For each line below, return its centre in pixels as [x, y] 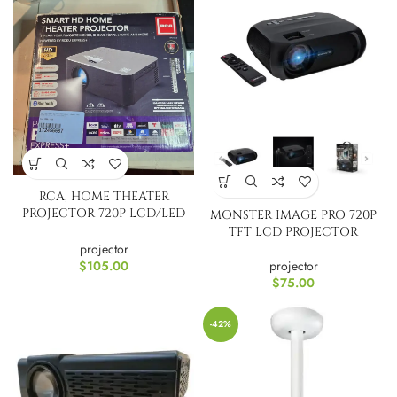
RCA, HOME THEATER [104, 197]
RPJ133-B [104, 230]
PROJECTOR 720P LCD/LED [104, 214]
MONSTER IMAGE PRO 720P [293, 214]
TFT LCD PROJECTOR [293, 231]
